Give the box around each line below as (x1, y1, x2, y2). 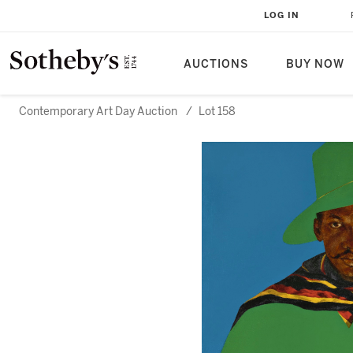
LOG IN (264, 10, 299, 20)
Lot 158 (199, 105, 236, 118)
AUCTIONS (184, 58, 248, 71)
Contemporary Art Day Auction (19, 105, 177, 118)
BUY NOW (286, 58, 344, 71)
